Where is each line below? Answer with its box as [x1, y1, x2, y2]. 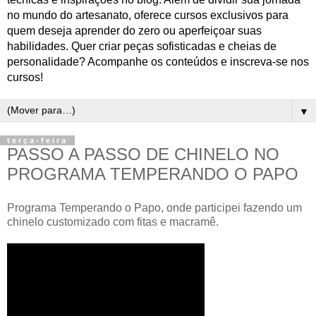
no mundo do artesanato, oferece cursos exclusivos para [7, 9, 288, 21]
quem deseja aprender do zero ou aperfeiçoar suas [7, 25, 262, 37]
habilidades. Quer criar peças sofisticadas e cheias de [7, 40, 276, 52]
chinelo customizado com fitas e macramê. [7, 215, 219, 228]
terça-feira [7, 136, 68, 145]
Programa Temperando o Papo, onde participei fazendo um [7, 201, 302, 214]
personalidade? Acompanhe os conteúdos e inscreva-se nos [7, 56, 309, 68]
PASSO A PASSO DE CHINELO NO [7, 145, 279, 164]
